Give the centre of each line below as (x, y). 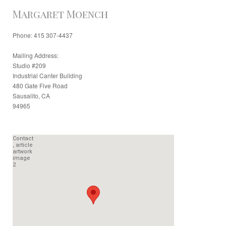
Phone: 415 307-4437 (43, 35)
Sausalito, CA (31, 96)
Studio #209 (29, 65)
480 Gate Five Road (40, 86)
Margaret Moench (60, 14)
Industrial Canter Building (47, 75)
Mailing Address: (36, 55)
